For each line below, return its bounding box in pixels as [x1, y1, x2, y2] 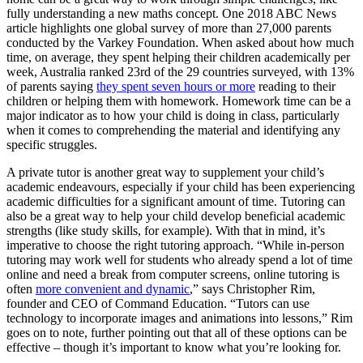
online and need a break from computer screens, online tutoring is [6, 267, 340, 281]
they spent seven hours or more [96, 79, 255, 93]
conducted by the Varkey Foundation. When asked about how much [6, 35, 354, 49]
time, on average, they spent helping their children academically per [6, 49, 350, 64]
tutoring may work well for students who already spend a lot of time [6, 252, 352, 267]
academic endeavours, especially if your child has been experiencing [6, 179, 355, 194]
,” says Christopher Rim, [190, 281, 315, 296]
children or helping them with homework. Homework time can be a [6, 93, 351, 108]
